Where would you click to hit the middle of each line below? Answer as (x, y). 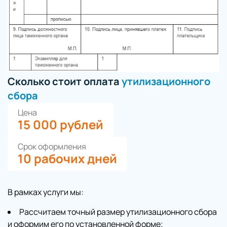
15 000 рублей (61, 124)
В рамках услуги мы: (46, 192)
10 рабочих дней (67, 158)
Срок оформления (52, 146)
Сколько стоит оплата (65, 81)
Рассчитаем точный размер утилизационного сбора (118, 212)
